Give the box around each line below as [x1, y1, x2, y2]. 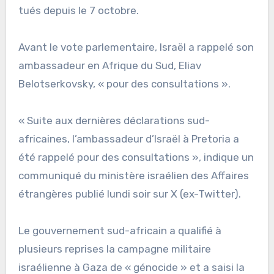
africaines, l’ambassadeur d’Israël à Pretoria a [18, 132, 239, 145]
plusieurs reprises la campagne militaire [18, 242, 211, 255]
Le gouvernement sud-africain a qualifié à [18, 224, 221, 237]
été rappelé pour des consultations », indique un [18, 150, 254, 163]
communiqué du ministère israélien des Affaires [18, 169, 249, 182]
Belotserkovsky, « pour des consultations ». [18, 77, 231, 90]
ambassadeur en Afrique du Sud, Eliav [18, 59, 201, 72]
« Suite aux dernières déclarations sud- [18, 114, 210, 127]
